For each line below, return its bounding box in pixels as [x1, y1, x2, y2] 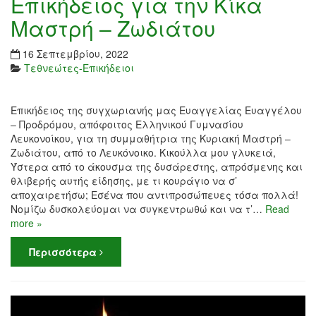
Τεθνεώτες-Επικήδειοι [24, 61, 134, 75]
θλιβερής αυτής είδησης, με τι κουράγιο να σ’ [11, 174, 237, 188]
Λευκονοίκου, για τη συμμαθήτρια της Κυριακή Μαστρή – [11, 131, 291, 146]
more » [11, 216, 42, 231]
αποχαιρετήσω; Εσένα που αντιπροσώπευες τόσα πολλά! [11, 188, 298, 202]
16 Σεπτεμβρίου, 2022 [23, 47, 128, 61]
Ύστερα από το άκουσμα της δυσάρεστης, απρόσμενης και [11, 159, 303, 174]
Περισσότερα [29, 245, 99, 260]
